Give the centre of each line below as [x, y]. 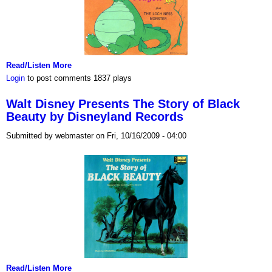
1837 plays [113, 78]
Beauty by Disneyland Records [95, 116]
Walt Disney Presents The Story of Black [123, 104]
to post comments [58, 78]
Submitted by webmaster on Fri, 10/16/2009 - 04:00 [96, 135]
